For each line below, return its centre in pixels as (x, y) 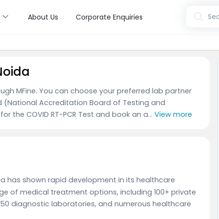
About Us (43, 17)
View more (173, 115)
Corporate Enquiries (109, 17)
